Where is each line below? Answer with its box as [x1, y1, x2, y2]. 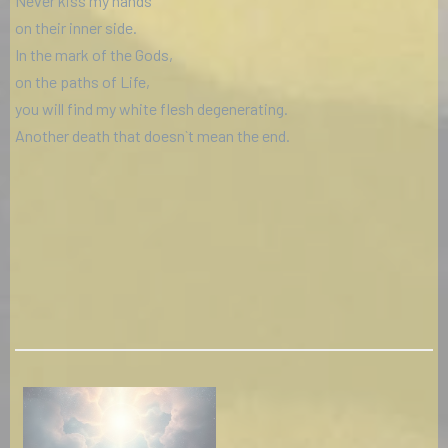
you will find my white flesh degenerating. [15, 99, 288, 119]
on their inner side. [15, 18, 137, 38]
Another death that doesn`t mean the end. [15, 126, 290, 146]
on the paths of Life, [15, 72, 150, 92]
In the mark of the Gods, [15, 45, 173, 65]
